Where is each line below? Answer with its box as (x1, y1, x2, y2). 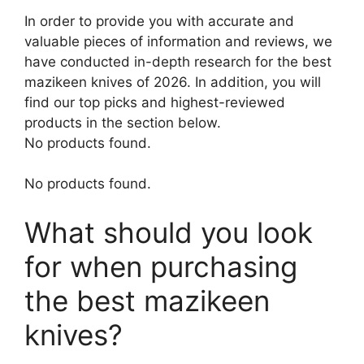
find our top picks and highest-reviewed (24, 93, 285, 110)
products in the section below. (24, 114, 221, 131)
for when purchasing (24, 249, 297, 284)
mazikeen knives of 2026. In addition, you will (24, 73, 321, 90)
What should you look (24, 214, 313, 249)
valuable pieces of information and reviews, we (24, 32, 332, 50)
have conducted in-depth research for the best (24, 53, 331, 70)
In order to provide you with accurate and (24, 12, 294, 29)
